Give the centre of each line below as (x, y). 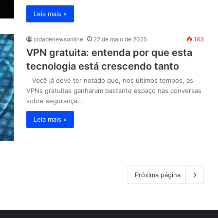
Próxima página (158, 175)
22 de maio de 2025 (120, 39)
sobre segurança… (54, 101)
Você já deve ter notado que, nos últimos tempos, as (110, 80)
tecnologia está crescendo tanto (103, 66)
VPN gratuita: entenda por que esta (109, 53)
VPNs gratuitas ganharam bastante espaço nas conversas (114, 91)
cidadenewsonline (58, 39)
